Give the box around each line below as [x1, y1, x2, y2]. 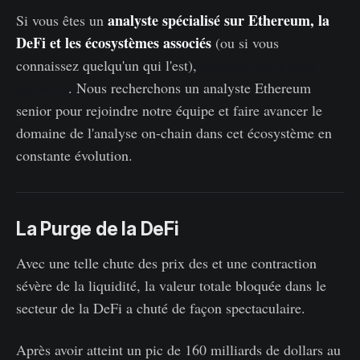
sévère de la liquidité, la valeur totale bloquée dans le [16, 276, 326, 296]
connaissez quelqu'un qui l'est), [16, 55, 201, 76]
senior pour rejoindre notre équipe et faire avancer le [16, 100, 322, 121]
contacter [16, 78, 68, 98]
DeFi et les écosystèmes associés [16, 32, 211, 54]
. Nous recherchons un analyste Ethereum [68, 78, 311, 98]
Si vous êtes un [16, 10, 108, 31]
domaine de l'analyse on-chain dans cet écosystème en [16, 123, 332, 143]
